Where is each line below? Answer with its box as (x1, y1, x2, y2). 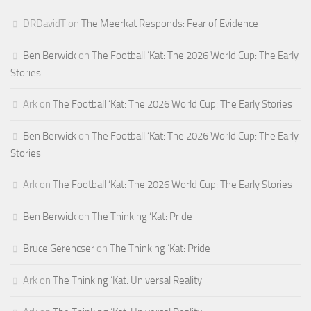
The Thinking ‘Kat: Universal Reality (53, 274, 202, 287)
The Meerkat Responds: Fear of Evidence (81, 17, 258, 30)
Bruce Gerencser (23, 242, 94, 255)
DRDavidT (23, 17, 66, 30)
